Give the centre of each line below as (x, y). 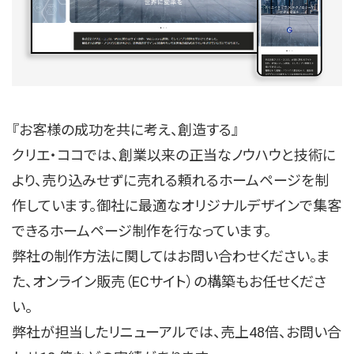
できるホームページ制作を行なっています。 (141, 232)
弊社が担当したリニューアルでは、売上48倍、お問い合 (177, 333)
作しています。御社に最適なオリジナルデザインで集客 (177, 206)
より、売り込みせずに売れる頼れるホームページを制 (170, 181)
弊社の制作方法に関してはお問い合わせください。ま (171, 257)
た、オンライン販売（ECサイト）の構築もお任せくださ (169, 282)
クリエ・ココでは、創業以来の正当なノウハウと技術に (174, 156)
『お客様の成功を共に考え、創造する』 (125, 130)
